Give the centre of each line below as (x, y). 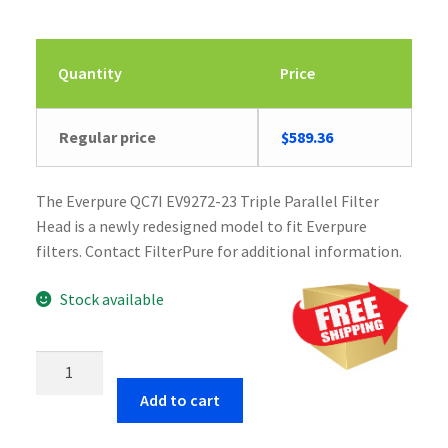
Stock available (112, 298)
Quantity (90, 72)
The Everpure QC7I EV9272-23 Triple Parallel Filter (207, 201)
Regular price (108, 136)
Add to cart (179, 399)
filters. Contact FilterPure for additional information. (218, 251)
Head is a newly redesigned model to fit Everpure (201, 226)
